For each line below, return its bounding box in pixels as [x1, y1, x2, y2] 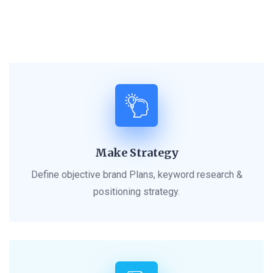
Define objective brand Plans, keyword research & [30, 169, 243, 181]
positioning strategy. [93, 186, 180, 198]
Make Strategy [94, 146, 179, 160]
